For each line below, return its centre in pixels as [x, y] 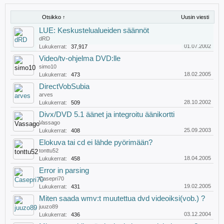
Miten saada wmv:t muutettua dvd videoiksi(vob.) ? [122, 198]
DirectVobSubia [64, 86]
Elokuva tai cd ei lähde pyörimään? [96, 142]
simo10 [48, 66]
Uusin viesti [195, 17]
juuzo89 [48, 206]
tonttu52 [49, 150]
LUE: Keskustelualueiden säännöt [94, 30]
